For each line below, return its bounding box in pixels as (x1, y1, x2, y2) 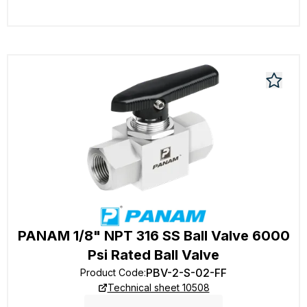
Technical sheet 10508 (107, 282, 210, 293)
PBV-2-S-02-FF (146, 266, 227, 280)
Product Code (80, 267, 144, 278)
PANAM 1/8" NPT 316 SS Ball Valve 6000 (17, 228, 290, 244)
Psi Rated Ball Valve (88, 247, 219, 263)
